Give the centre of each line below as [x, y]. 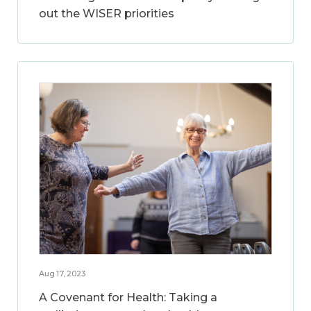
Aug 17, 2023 [62, 273]
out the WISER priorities [107, 14]
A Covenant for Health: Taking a [128, 297]
